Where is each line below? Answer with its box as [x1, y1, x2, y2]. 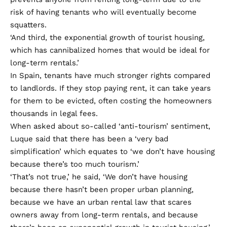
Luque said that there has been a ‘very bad [10, 134, 168, 143]
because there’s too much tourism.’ [10, 159, 139, 169]
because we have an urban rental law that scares [10, 197, 192, 207]
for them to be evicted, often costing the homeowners [10, 96, 212, 105]
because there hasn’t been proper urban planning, [10, 184, 194, 194]
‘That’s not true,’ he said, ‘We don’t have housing [10, 172, 187, 181]
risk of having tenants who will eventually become [10, 7, 197, 17]
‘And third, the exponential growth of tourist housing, [10, 32, 205, 42]
